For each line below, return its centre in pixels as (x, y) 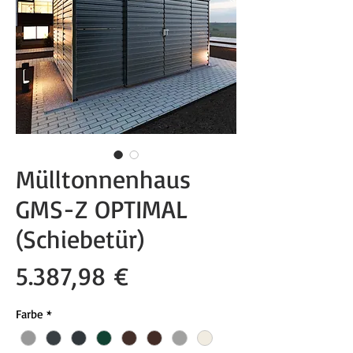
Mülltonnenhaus (103, 179)
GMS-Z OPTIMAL (102, 209)
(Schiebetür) (80, 239)
